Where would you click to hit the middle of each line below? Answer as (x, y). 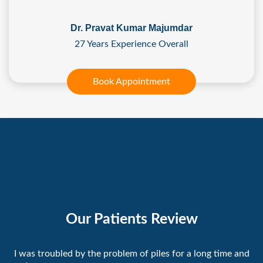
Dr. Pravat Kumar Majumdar (131, 28)
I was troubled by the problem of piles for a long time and (131, 253)
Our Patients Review (131, 219)
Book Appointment (131, 82)
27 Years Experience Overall (131, 44)
